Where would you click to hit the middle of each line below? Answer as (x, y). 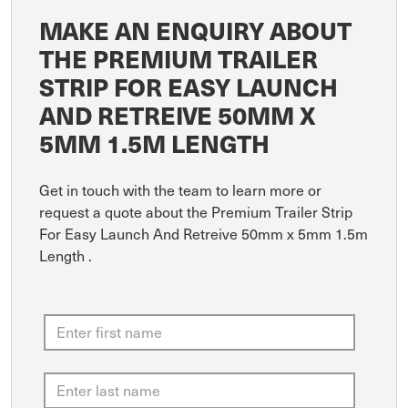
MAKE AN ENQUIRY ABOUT (195, 30)
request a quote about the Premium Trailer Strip (196, 211)
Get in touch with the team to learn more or (180, 189)
